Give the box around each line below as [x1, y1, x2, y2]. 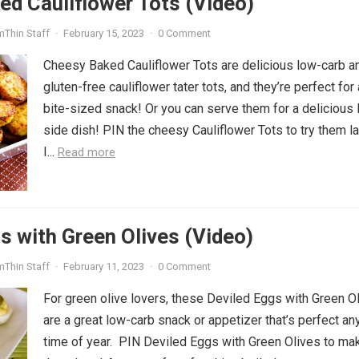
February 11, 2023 [63, 260, 144, 272]
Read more [58, 145, 115, 159]
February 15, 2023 [63, 27, 144, 39]
